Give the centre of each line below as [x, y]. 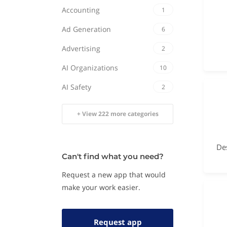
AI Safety [77, 87]
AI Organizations [90, 67]
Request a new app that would [114, 175]
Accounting [81, 10]
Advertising [81, 48]
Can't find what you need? [113, 156]
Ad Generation [86, 29]
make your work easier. [101, 187]
